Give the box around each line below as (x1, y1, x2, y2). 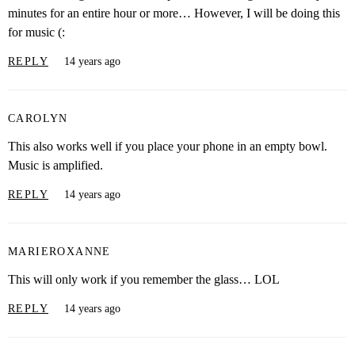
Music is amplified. (8, 158, 103, 172)
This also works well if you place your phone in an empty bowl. (8, 139, 327, 153)
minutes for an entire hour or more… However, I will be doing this (8, 6, 340, 20)
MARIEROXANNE (8, 246, 111, 258)
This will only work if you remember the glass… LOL (8, 272, 280, 286)
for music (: (8, 25, 65, 39)
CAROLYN (8, 113, 68, 125)
